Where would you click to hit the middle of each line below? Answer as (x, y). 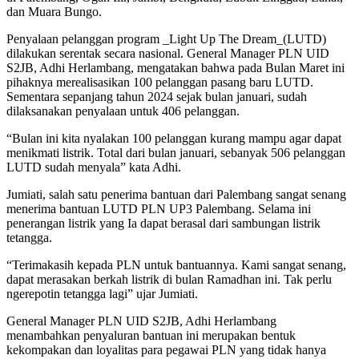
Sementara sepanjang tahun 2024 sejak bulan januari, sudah (157, 96)
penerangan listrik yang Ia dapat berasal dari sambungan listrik (163, 223)
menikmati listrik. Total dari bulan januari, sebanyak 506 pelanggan (176, 152)
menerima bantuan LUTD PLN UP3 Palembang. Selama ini (159, 208)
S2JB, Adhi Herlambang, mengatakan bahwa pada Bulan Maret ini (175, 67)
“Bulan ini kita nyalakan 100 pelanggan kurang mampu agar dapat (174, 138)
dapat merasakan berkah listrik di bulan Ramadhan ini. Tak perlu (169, 279)
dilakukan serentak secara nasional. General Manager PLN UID (168, 53)
